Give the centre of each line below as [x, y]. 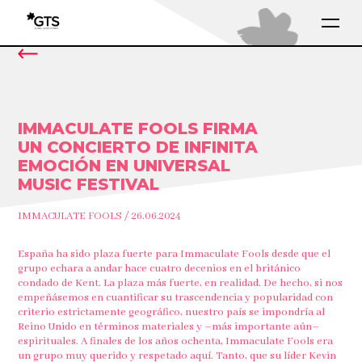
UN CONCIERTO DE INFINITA [138, 147]
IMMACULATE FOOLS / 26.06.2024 [100, 216]
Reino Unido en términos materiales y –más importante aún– [169, 327]
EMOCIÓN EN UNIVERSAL [124, 166]
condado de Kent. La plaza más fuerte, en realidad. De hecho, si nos [181, 283]
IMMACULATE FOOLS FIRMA [138, 128]
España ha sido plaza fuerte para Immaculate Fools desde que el [175, 254]
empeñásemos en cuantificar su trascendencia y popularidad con [176, 298]
